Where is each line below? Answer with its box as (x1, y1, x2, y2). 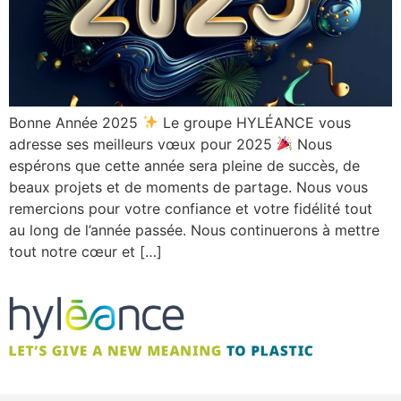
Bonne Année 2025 (9, 113, 142, 132)
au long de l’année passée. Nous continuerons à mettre (9, 220, 380, 239)
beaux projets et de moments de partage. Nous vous (9, 177, 368, 196)
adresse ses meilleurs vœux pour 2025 (9, 134, 277, 153)
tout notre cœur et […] (9, 242, 162, 260)
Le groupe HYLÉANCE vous (158, 113, 352, 132)
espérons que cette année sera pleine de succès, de (9, 156, 360, 175)
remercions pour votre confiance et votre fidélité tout (9, 199, 372, 218)
